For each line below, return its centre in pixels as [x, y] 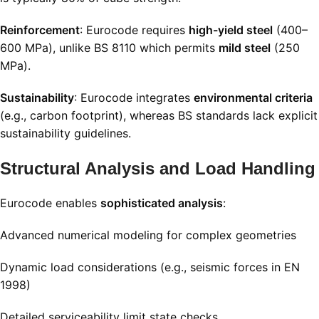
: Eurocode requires [134, 30]
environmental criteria [253, 98]
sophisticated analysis [162, 203]
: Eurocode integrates [134, 98]
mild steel [245, 48]
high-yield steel [231, 30]
